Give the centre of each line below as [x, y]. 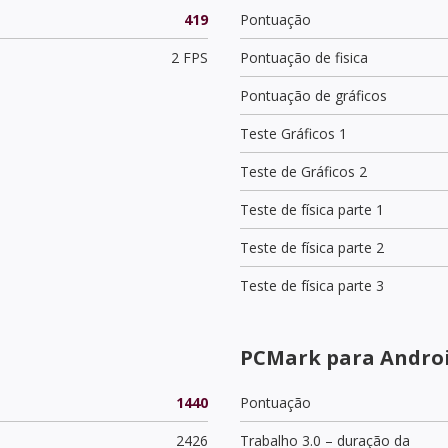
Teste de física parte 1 [312, 209]
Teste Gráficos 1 [293, 133]
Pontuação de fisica [304, 57]
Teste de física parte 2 [312, 247]
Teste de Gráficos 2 [303, 171]
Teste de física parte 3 [312, 285]
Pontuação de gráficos [313, 95]
